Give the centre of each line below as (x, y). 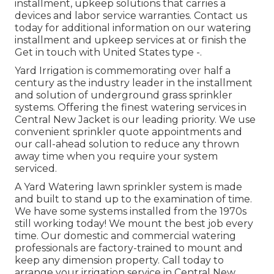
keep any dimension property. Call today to (119, 261)
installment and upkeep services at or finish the (131, 40)
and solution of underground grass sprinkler (124, 95)
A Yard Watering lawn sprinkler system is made (128, 187)
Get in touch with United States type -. (108, 53)
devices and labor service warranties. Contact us (131, 16)
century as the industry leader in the (106, 83)
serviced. (36, 169)
